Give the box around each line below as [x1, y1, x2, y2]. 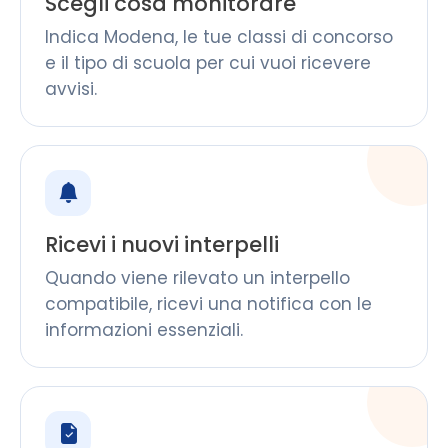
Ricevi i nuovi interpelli [45, 230, 279, 259]
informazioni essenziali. [45, 318, 243, 342]
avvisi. [45, 77, 97, 101]
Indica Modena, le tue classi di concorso [45, 25, 393, 49]
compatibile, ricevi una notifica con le [45, 292, 372, 316]
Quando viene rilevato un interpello [45, 266, 350, 290]
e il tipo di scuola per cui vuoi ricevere [45, 51, 371, 75]
